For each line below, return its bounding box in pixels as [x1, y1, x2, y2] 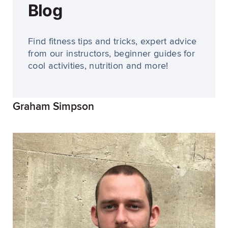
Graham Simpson [13, 102, 94, 112]
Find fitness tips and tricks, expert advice [28, 37, 197, 46]
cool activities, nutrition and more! [28, 62, 168, 71]
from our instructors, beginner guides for [28, 49, 195, 59]
